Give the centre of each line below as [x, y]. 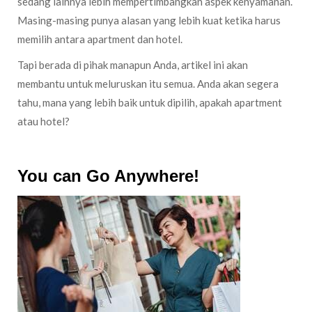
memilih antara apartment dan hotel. [100, 39]
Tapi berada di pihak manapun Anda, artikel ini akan [133, 65]
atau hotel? [44, 121]
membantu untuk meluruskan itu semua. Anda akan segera [148, 84]
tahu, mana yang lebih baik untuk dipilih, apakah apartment [150, 102]
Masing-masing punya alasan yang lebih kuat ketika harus [149, 20]
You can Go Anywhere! [108, 176]
